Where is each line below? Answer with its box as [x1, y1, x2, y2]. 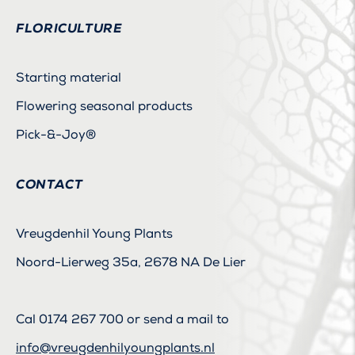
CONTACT [16, 175, 83, 193]
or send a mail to [124, 311, 229, 327]
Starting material [16, 69, 121, 86]
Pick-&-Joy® [16, 126, 96, 143]
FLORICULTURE [16, 19, 123, 36]
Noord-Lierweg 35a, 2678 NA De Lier [16, 254, 246, 270]
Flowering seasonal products [16, 97, 193, 114]
